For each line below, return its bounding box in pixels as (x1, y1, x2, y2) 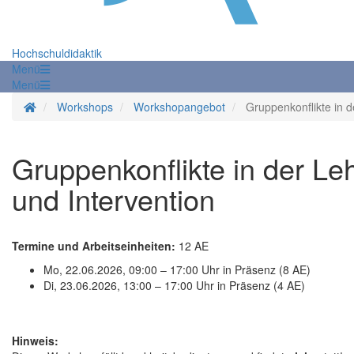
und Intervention (12, 179, 215, 220)
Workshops (57, 99, 113, 115)
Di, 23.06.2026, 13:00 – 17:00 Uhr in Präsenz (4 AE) (43, 277, 305, 294)
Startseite (36, 98, 83, 115)
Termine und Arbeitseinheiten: (12, 238, 175, 254)
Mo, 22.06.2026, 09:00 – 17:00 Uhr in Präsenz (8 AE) (43, 262, 311, 278)
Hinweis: (12, 333, 58, 349)
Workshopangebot (134, 99, 225, 115)
